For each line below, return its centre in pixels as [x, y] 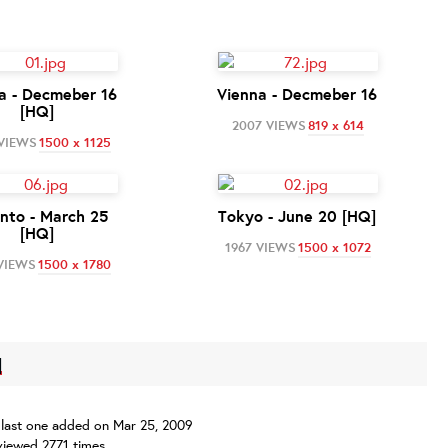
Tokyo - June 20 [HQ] [297, 216]
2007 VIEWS [268, 125]
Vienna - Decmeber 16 [297, 94]
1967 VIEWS [260, 247]
